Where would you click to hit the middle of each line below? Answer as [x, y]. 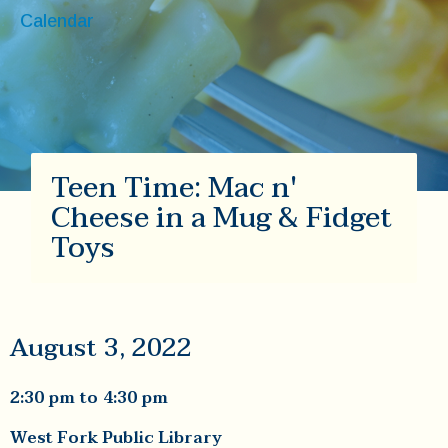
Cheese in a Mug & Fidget [222, 218]
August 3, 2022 [101, 348]
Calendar [57, 21]
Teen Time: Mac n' [174, 188]
